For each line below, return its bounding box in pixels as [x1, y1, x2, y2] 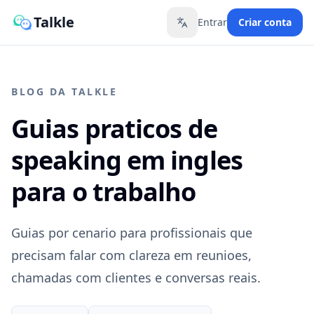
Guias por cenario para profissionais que [11, 224, 252, 241]
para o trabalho [11, 175, 196, 209]
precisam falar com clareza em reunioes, [11, 247, 252, 264]
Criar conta [238, 15, 292, 29]
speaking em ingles [11, 143, 243, 177]
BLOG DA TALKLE [11, 85, 118, 98]
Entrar [198, 15, 227, 29]
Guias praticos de [11, 111, 217, 146]
